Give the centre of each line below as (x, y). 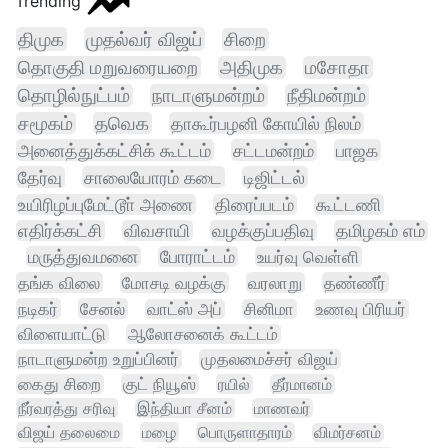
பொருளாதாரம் (245, 432)
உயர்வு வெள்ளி (308, 257)
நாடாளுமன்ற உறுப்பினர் (98, 359)
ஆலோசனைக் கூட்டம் (203, 334)
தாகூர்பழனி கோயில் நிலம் (266, 123)
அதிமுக (251, 68)
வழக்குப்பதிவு (263, 231)
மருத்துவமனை (83, 257)
